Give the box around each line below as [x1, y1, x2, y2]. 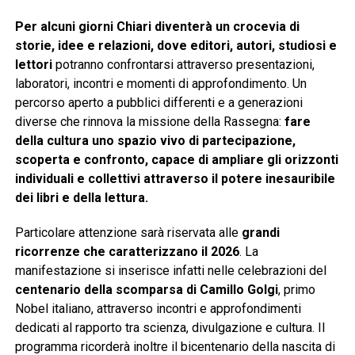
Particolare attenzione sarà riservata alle [14, 225, 242, 241]
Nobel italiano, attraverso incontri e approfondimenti [14, 301, 301, 317]
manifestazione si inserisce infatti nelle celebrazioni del [14, 263, 326, 279]
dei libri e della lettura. [14, 190, 148, 206]
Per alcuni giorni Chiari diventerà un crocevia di [14, 19, 300, 35]
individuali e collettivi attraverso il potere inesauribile [14, 171, 335, 187]
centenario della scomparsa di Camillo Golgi [14, 282, 278, 298]
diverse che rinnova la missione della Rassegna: [14, 114, 284, 130]
